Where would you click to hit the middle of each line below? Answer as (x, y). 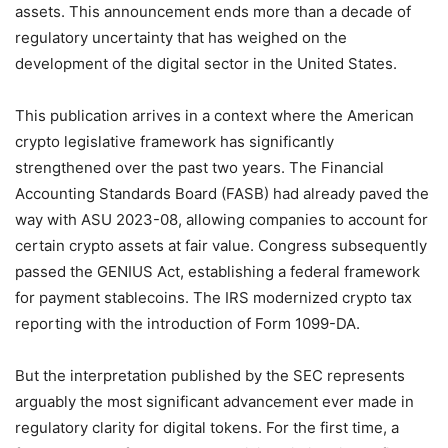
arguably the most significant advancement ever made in (214, 401)
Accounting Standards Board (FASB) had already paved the (222, 193)
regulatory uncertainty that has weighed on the (181, 37)
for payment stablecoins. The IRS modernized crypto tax (213, 297)
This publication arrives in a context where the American (214, 115)
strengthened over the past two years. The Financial (199, 167)
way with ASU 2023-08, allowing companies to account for (221, 219)
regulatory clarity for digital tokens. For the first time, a (207, 427)
